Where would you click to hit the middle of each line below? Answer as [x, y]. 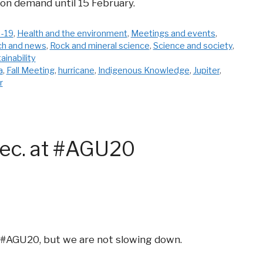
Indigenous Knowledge [144, 71]
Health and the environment [72, 34]
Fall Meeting [30, 71]
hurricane [76, 71]
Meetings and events [173, 34]
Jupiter [206, 71]
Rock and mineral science [100, 46]
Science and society [193, 46]
